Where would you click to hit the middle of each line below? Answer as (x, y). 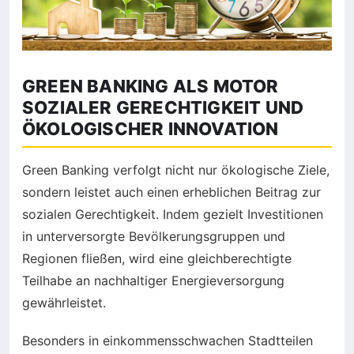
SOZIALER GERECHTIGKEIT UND (163, 107)
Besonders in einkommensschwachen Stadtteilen (168, 340)
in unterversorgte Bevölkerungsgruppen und (154, 236)
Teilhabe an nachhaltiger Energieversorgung (153, 280)
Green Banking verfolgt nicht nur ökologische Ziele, (176, 169)
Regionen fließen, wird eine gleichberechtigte (157, 258)
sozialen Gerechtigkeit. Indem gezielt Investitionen (173, 214)
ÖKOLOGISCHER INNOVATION (151, 128)
